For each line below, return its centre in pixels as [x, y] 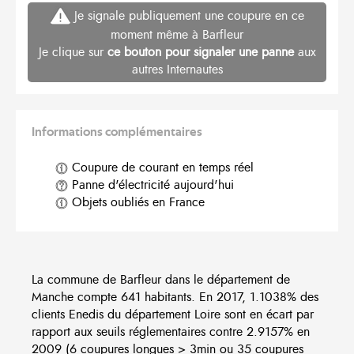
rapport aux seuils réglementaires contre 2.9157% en [171, 332]
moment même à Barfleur [177, 35]
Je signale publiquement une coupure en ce [187, 15]
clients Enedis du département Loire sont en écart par [173, 315]
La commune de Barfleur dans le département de [161, 280]
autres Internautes [177, 70]
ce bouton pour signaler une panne [200, 53]
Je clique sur [73, 53]
